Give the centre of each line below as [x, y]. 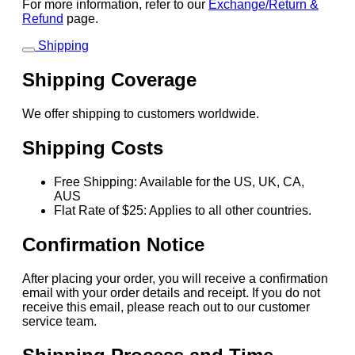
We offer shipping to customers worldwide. [141, 114]
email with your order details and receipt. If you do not [171, 292]
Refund [43, 19]
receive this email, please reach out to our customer [166, 307]
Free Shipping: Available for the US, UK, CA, [179, 181]
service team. [59, 321]
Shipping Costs [93, 147]
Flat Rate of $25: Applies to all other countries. [183, 210]
